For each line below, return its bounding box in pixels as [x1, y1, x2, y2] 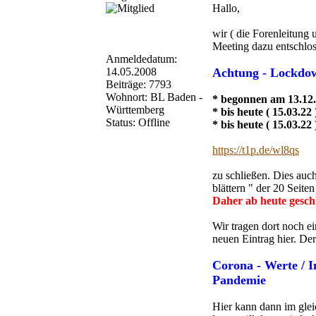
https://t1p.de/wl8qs [212, 143, 299, 156]
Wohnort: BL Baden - [106, 90, 202, 103]
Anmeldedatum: [106, 52, 177, 65]
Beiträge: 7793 [106, 78, 171, 90]
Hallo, [212, 1, 240, 14]
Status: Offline [106, 116, 170, 128]
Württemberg [106, 103, 164, 116]
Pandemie [212, 272, 266, 287]
